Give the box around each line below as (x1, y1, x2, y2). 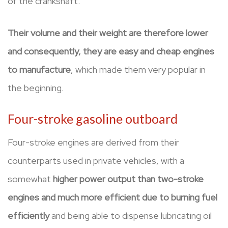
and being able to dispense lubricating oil (49, 209, 212, 221)
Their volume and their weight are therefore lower (8, 27, 208, 39)
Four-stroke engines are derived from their (8, 136, 179, 148)
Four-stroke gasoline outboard (8, 111, 180, 127)
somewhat (8, 173, 53, 185)
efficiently (8, 209, 49, 221)
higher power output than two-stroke (53, 173, 204, 185)
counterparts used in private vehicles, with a (8, 154, 184, 166)
